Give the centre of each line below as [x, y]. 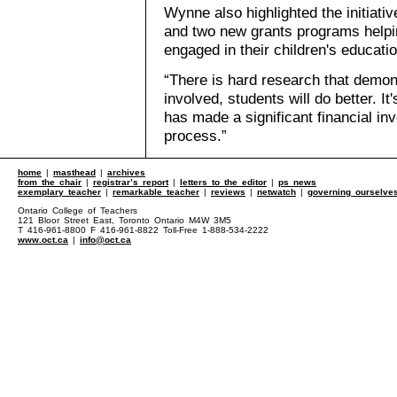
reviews [228, 192]
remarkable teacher [156, 192]
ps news [297, 182]
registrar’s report [131, 182]
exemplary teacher [59, 192]
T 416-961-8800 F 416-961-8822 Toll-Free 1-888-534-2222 [143, 230]
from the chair [50, 182]
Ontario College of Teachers [78, 210]
